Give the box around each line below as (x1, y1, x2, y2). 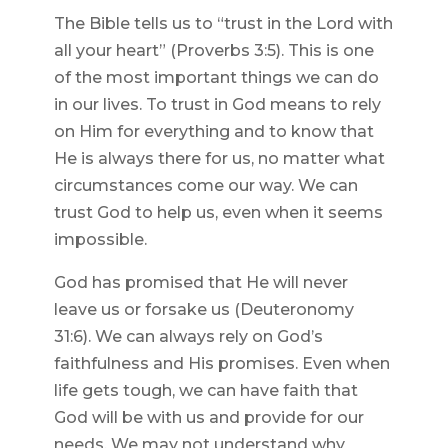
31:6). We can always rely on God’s (53, 327, 323, 347)
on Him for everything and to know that (53, 122, 374, 142)
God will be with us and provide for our (53, 408, 364, 428)
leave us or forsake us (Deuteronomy (53, 300, 354, 320)
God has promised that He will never (53, 273, 348, 293)
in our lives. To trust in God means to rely (53, 95, 381, 115)
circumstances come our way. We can (53, 176, 358, 196)
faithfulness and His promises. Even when (53, 354, 390, 374)
